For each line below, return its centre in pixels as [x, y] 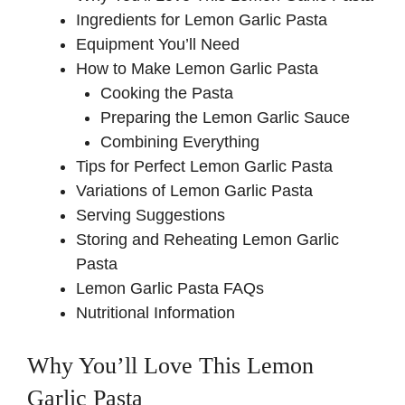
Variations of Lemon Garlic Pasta [194, 190]
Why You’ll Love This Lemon [170, 365]
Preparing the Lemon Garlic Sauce [225, 117]
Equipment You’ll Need [158, 44]
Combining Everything [180, 141]
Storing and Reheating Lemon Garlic [207, 239]
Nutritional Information [155, 312]
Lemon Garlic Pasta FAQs [170, 288]
